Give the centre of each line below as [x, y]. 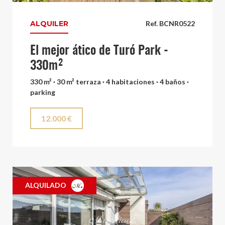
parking [43, 92]
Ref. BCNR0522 [170, 23]
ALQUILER [49, 24]
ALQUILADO [46, 185]
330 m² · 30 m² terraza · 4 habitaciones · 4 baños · [109, 82]
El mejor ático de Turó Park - [99, 51]
